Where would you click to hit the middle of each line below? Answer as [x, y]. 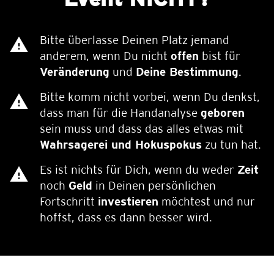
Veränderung [75, 72]
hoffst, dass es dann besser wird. [126, 217]
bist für [220, 56]
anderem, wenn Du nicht [105, 56]
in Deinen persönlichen [154, 185]
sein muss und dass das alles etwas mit [142, 128]
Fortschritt [69, 201]
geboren [223, 113]
